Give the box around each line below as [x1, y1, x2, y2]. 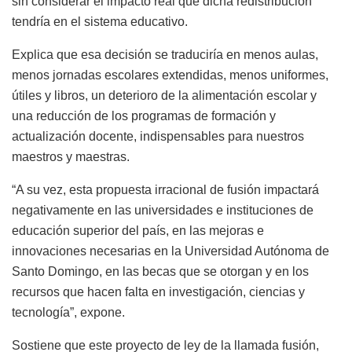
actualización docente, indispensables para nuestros [12, 129, 304, 143]
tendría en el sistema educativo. [12, 14, 188, 28]
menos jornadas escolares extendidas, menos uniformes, [12, 68, 328, 82]
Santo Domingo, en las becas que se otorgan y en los [12, 264, 309, 278]
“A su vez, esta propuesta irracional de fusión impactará [12, 182, 319, 196]
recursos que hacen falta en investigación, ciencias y [12, 284, 305, 299]
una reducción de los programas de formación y [12, 108, 276, 123]
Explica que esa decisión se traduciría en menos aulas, [12, 47, 318, 61]
